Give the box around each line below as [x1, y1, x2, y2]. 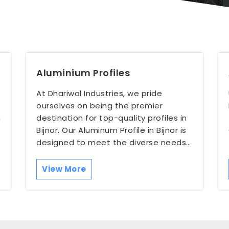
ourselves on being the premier [36, 100, 163, 111]
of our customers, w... [36, 149, 123, 160]
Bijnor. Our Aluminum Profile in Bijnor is [36, 124, 187, 135]
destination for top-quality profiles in [36, 112, 187, 123]
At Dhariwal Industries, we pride [36, 87, 163, 99]
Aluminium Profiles [36, 66, 130, 79]
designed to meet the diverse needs [36, 136, 187, 148]
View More [42, 163, 86, 174]
